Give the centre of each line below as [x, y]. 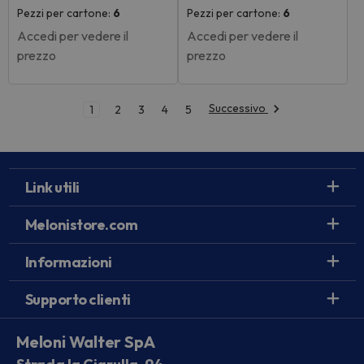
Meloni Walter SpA [86, 342]
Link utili [52, 187]
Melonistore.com [81, 225]
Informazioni [68, 262]
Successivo [238, 108]
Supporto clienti [78, 299]
